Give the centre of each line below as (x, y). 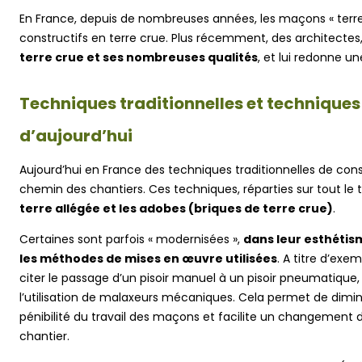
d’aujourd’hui (76, 135)
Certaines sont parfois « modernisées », (131, 239)
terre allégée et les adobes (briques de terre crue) (176, 208)
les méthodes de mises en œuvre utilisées (148, 258)
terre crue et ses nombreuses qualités (139, 57)
